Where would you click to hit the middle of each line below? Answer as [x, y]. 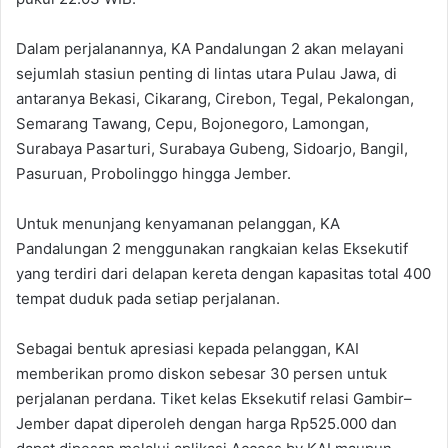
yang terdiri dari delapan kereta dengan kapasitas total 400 [223, 274]
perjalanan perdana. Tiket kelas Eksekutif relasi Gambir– [214, 399]
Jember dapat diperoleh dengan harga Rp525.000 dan [206, 424]
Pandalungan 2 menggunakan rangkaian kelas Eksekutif [212, 249]
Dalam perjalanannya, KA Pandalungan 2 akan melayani [210, 49]
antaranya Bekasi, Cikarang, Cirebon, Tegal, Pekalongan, [215, 99]
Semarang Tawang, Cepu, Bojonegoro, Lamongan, [192, 124]
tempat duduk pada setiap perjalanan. [148, 299]
